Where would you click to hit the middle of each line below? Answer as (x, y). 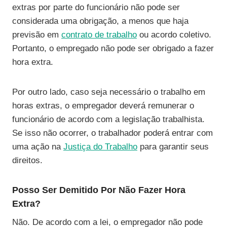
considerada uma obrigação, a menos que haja (100, 21)
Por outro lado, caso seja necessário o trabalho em (109, 92)
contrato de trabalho (99, 34)
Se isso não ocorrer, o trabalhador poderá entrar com (112, 133)
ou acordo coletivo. (174, 34)
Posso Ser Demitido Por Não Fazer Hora (99, 190)
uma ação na (38, 146)
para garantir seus (173, 146)
